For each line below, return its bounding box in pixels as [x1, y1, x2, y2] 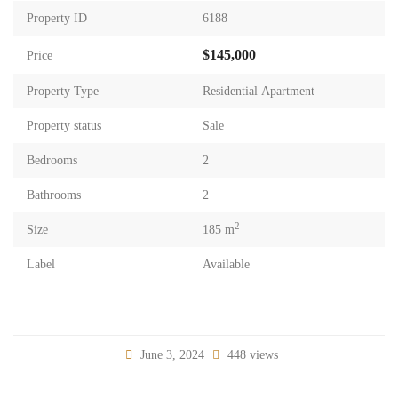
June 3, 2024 [136, 348, 208, 362]
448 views [223, 348, 278, 362]
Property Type [27, 84, 99, 98]
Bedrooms [27, 154, 77, 167]
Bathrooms [27, 188, 81, 202]
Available [203, 258, 250, 271]
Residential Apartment [203, 84, 314, 98]
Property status [27, 119, 101, 132]
